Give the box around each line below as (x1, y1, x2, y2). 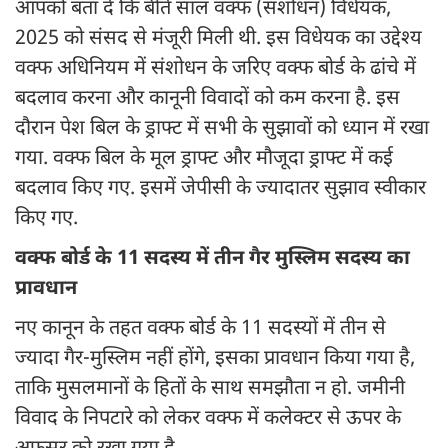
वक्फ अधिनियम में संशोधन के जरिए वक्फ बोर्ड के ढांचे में (15, 56, 416, 83)
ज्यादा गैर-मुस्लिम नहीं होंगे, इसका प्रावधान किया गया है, (15, 346, 415, 373)
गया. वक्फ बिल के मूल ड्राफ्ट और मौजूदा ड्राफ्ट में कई (15, 146, 393, 173)
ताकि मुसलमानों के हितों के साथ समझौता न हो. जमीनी (15, 376, 405, 403)
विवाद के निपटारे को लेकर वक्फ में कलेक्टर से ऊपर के (15, 406, 401, 433)
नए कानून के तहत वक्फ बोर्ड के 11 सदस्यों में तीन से (15, 316, 386, 343)
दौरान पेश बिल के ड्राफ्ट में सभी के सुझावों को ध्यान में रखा (15, 116, 429, 143)
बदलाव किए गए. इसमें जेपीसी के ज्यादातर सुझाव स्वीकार (15, 176, 426, 203)
